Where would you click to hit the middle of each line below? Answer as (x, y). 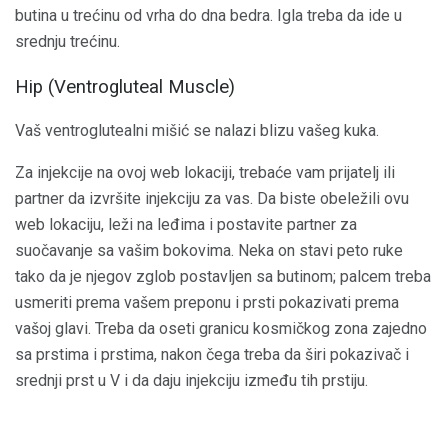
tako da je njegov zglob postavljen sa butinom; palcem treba (223, 277)
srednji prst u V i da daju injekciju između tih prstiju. (191, 381)
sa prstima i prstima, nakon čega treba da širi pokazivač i (212, 355)
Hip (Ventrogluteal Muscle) (125, 86)
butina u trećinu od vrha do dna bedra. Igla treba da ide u (208, 15)
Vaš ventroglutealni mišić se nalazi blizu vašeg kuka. (197, 131)
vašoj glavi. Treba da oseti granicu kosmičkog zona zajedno (221, 329)
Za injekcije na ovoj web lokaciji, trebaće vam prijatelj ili (205, 173)
